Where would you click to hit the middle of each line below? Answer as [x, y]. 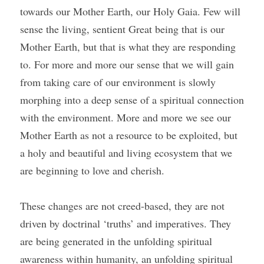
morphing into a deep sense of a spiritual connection [132, 100]
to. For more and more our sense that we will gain [127, 64]
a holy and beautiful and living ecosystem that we [126, 153]
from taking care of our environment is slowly [118, 82]
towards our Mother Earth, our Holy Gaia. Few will [130, 11]
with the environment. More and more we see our [126, 117]
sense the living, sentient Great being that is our [122, 29]
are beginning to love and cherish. [94, 170]
